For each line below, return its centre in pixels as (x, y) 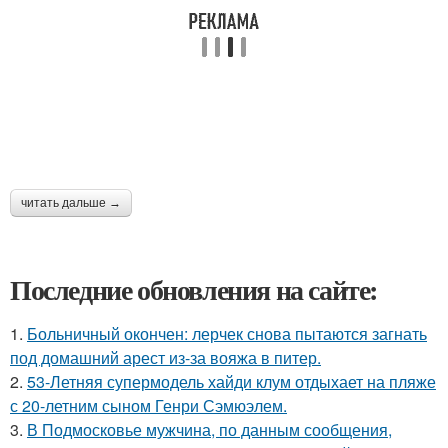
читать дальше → (71, 203)
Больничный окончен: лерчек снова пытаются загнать (227, 333)
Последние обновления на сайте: (194, 289)
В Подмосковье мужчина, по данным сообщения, (209, 429)
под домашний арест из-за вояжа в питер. (165, 357)
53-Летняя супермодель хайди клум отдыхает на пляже (231, 381)
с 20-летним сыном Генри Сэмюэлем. (148, 405)
